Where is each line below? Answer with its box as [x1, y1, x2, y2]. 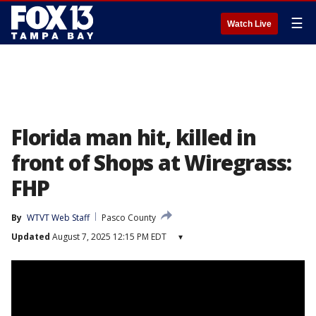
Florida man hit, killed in [11, 123, 256, 152]
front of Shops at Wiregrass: [11, 148, 291, 177]
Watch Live [227, 19, 272, 29]
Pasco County [102, 212, 156, 224]
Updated [11, 231, 50, 243]
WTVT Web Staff [27, 212, 90, 224]
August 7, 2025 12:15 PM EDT [50, 231, 166, 243]
